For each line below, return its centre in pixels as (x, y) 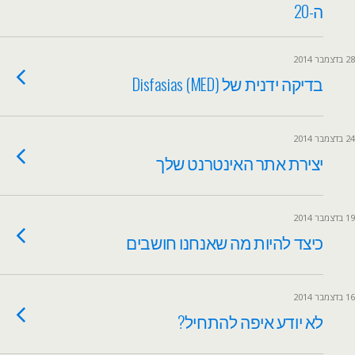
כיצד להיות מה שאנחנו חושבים (225, 242)
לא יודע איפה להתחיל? (250, 321)
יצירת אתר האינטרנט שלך (240, 163)
